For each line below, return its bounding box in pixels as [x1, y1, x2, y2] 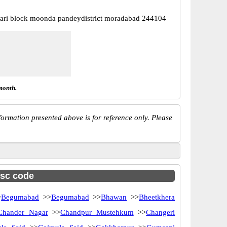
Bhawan [101, 193, 127, 201]
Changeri [146, 208, 175, 216]
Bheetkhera [139, 193, 175, 201]
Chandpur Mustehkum [60, 208, 134, 216]
